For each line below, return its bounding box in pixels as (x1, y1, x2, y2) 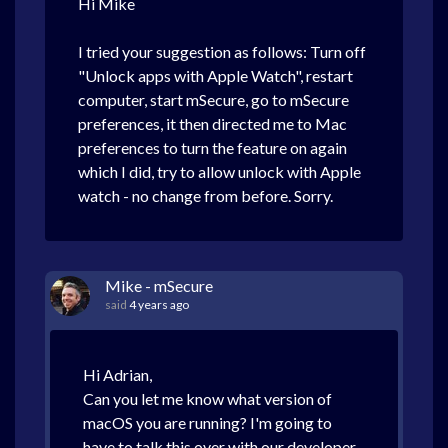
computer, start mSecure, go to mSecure (78, 90, 349, 109)
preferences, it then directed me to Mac (78, 114, 347, 133)
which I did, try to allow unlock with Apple (78, 162, 361, 181)
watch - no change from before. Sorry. (78, 186, 333, 205)
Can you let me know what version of (83, 389, 332, 408)
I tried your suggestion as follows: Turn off (78, 42, 366, 61)
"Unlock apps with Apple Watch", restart (78, 66, 353, 85)
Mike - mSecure (105, 276, 213, 295)
